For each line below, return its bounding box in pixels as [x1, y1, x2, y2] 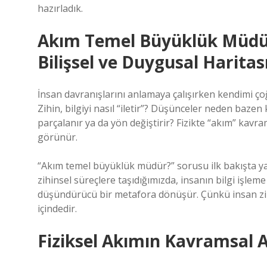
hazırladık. [38, 2, 83, 15]
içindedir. [38, 202, 77, 215]
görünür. [38, 131, 77, 144]
